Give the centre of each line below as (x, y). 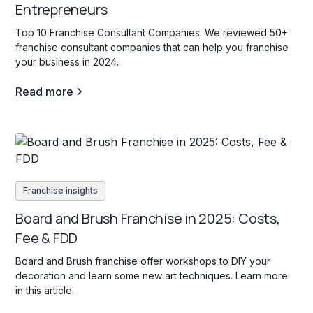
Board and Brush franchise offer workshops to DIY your (143, 261)
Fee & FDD (47, 238)
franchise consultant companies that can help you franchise (152, 48)
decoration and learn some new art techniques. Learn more (152, 276)
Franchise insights (61, 191)
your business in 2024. (67, 62)
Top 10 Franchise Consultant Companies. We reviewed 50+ (152, 33)
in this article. (45, 291)
